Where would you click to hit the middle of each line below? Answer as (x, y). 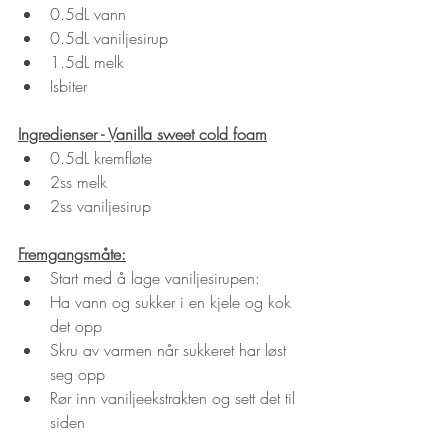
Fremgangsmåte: (72, 253)
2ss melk (78, 181)
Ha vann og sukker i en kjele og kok (173, 301)
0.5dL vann (88, 13)
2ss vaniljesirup (100, 205)
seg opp (77, 373)
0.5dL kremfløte (101, 157)
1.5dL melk (87, 61)
